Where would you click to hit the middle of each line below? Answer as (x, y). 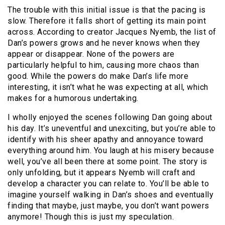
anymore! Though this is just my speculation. (91, 216)
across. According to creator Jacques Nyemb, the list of (112, 32)
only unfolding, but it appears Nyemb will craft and (101, 172)
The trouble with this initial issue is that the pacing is (107, 10)
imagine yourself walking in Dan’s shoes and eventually (110, 194)
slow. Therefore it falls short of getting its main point (107, 21)
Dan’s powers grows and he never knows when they (104, 43)
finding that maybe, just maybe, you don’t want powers (108, 205)
